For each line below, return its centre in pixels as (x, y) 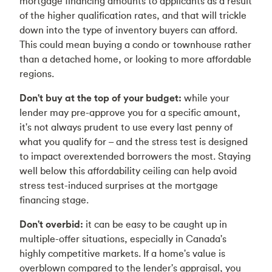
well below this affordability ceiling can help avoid (128, 171)
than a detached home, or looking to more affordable (135, 59)
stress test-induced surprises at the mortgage (119, 185)
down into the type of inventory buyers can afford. (128, 30)
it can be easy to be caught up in (155, 224)
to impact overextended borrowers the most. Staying (135, 156)
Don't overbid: (51, 224)
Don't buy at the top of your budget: (102, 98)
